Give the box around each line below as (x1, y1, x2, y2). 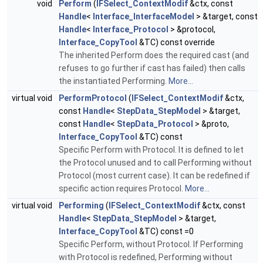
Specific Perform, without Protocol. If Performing (59, 240, 243, 249)
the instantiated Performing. (59, 76, 168, 86)
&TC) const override (137, 38, 215, 48)
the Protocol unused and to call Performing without (59, 158, 252, 168)
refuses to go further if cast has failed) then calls (59, 63, 245, 73)
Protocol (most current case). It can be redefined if (59, 171, 250, 181)
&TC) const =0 (137, 227, 194, 237)
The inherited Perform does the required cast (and (59, 50, 249, 60)
